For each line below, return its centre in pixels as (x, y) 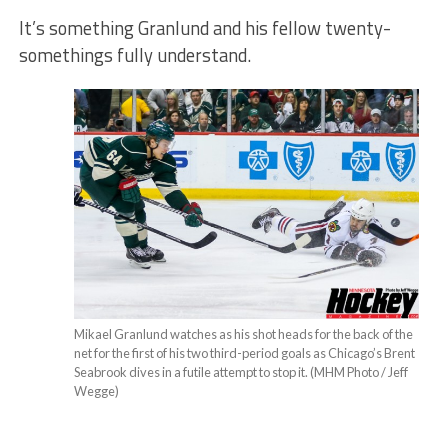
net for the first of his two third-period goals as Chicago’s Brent (245, 352)
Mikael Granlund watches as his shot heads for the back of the (244, 333)
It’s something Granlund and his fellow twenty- (204, 27)
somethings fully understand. (134, 54)
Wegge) (97, 390)
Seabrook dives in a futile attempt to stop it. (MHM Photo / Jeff (241, 371)
